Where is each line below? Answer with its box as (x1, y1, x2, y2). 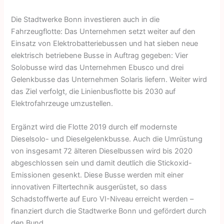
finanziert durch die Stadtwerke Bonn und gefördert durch (11, 206, 207, 216)
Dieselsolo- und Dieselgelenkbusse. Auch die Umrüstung (11, 134, 203, 144)
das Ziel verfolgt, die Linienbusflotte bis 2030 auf (11, 86, 176, 96)
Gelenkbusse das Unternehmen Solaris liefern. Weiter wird (11, 74, 207, 84)
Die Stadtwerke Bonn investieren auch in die (11, 14, 160, 24)
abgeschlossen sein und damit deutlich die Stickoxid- (11, 158, 192, 168)
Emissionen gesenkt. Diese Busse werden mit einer (11, 170, 184, 180)
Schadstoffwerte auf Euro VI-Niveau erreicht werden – (11, 194, 194, 204)
